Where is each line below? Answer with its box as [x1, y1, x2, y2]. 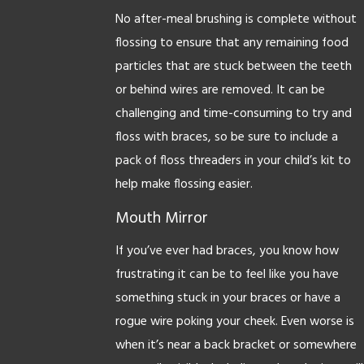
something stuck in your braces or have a [115, 288, 340, 310]
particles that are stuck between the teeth [115, 57, 352, 78]
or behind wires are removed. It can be [115, 80, 325, 102]
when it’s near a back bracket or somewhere [115, 336, 357, 357]
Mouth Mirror [115, 205, 208, 232]
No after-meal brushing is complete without [115, 10, 357, 31]
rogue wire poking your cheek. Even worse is [115, 312, 354, 333]
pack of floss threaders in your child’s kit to [115, 151, 351, 172]
